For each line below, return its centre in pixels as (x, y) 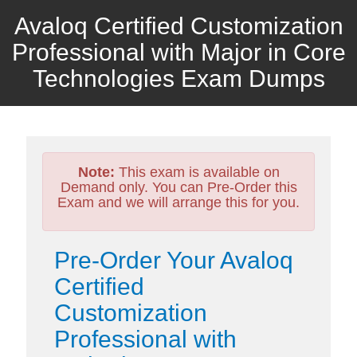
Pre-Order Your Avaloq (174, 260)
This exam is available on (197, 172)
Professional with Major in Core (178, 52)
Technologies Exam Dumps (178, 78)
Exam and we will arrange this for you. (178, 202)
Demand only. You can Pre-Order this (178, 187)
